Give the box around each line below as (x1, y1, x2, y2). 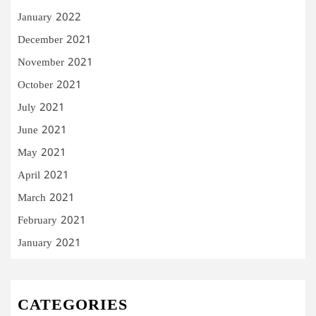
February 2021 (18, 214, 86, 228)
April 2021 (18, 169, 69, 183)
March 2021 (18, 191, 75, 205)
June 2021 (18, 123, 67, 138)
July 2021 (18, 101, 65, 115)
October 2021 (18, 78, 82, 92)
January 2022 (18, 11, 81, 25)
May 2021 (18, 146, 66, 160)
